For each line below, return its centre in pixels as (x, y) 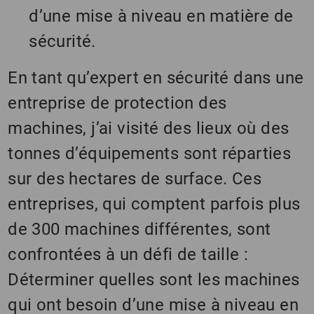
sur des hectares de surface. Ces (135, 179)
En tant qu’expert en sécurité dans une (156, 78)
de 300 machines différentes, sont (139, 230)
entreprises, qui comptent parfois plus (154, 204)
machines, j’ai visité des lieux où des (149, 129)
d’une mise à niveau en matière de (161, 16)
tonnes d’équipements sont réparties (150, 154)
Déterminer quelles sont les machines (154, 280)
